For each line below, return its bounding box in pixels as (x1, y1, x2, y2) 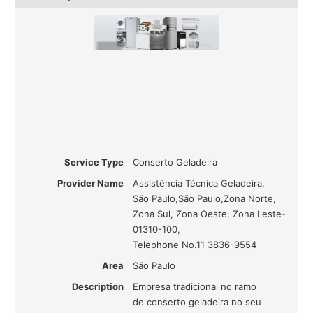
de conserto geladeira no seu (133, 296, 262, 307)
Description (72, 280, 124, 292)
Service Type (64, 156, 124, 168)
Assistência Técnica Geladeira (133, 177, 263, 189)
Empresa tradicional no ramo (133, 280, 257, 292)
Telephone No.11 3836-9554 (133, 238, 257, 250)
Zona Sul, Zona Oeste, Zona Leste (133, 208, 282, 219)
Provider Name (57, 177, 124, 189)
